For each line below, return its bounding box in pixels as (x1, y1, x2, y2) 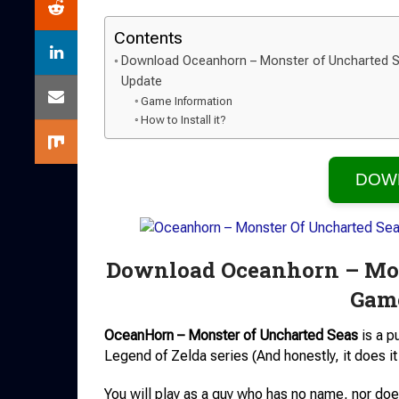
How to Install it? (141, 113, 227, 126)
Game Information (141, 94, 233, 108)
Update (120, 74, 162, 89)
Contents (114, 28, 183, 48)
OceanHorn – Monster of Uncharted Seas (104, 327, 358, 344)
